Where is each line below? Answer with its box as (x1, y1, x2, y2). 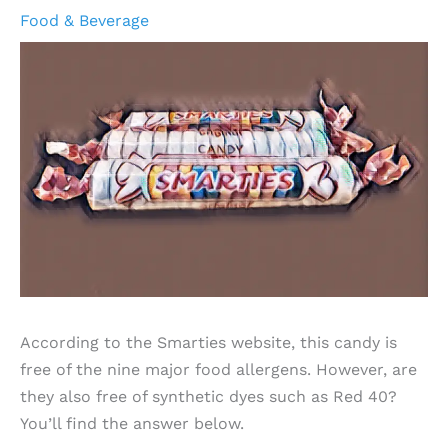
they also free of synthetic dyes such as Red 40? (20, 386, 397, 406)
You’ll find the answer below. (20, 413, 244, 433)
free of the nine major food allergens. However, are (20, 359, 417, 379)
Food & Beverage (20, 10, 149, 30)
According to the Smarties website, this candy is (20, 332, 397, 352)
